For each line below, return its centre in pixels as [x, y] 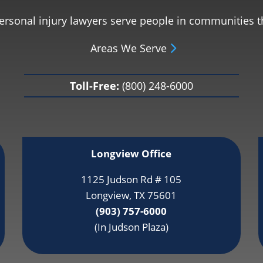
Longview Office [131, 154]
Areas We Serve [130, 48]
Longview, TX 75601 [131, 195]
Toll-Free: [94, 85]
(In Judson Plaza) [131, 227]
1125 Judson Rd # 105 [131, 180]
